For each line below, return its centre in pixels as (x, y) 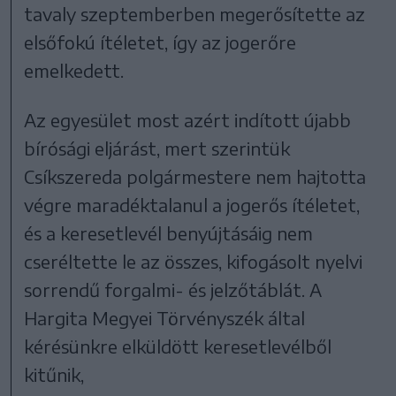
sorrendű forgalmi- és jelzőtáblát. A (173, 289)
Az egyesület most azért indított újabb (188, 119)
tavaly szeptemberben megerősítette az (195, 13)
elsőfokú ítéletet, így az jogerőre (160, 42)
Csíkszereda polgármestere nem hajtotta (195, 176)
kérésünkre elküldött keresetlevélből (178, 346)
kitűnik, (54, 374)
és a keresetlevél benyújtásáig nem (169, 232)
